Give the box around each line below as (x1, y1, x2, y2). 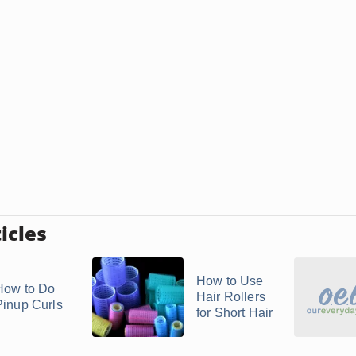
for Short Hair (196, 306, 273, 319)
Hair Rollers (196, 290, 265, 304)
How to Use (196, 274, 264, 288)
